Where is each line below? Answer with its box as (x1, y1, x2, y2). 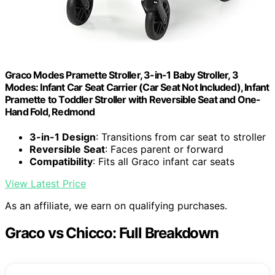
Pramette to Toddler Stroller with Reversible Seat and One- (5, 93, 261, 106)
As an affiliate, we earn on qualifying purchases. (5, 199, 227, 212)
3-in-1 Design (29, 131, 96, 144)
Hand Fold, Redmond (5, 106, 95, 118)
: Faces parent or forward (105, 143, 223, 156)
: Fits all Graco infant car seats (93, 155, 234, 168)
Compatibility (29, 155, 93, 168)
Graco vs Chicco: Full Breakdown (5, 224, 219, 242)
